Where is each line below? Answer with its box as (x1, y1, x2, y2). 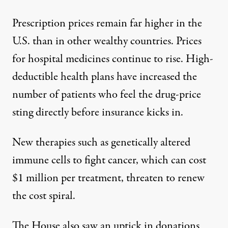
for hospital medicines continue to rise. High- (12, 51, 213, 68)
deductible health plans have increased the (12, 69, 197, 85)
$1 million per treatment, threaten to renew (12, 170, 205, 187)
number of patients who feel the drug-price (12, 87, 201, 103)
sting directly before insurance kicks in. (12, 104, 183, 121)
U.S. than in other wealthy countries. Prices (12, 33, 202, 50)
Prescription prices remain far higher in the (12, 15, 202, 32)
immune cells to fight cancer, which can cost (12, 152, 206, 169)
